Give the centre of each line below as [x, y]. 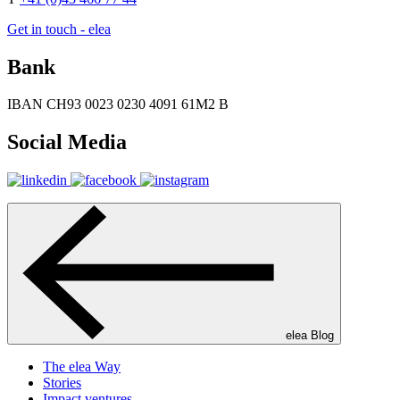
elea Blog [310, 336]
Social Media [67, 142]
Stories [62, 383]
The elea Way [82, 367]
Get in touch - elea [59, 29]
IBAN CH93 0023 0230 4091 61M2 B [118, 104]
